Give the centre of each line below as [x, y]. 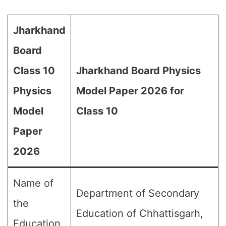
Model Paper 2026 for [130, 91]
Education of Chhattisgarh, [140, 213]
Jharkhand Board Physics [138, 71]
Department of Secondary [138, 193]
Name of [33, 183]
